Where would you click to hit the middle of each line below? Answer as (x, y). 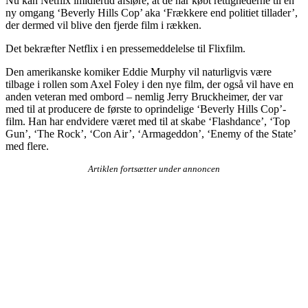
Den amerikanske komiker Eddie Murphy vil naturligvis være (139, 71)
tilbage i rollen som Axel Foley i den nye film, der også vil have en (150, 84)
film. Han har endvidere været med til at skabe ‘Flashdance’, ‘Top (148, 121)
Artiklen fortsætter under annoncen (154, 168)
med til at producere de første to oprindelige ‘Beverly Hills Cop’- (146, 109)
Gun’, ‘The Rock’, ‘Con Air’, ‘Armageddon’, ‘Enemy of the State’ (151, 133)
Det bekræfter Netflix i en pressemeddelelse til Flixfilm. (125, 48)
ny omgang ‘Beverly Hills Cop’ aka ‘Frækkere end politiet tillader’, (152, 12)
